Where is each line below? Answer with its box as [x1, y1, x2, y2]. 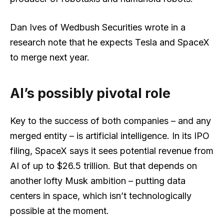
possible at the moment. [10, 205, 109, 216]
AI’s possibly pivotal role [10, 84, 170, 101]
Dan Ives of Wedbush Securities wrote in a [10, 22, 185, 33]
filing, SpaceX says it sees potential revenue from [10, 145, 213, 156]
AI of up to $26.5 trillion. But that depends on [10, 160, 197, 171]
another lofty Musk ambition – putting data [10, 175, 185, 186]
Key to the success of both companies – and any [10, 115, 211, 126]
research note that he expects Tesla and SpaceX [10, 37, 209, 48]
